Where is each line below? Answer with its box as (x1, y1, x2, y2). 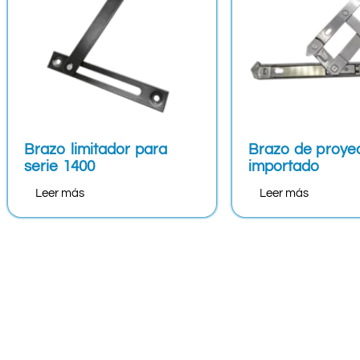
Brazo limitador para (24, 141, 168, 157)
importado (247, 157, 320, 174)
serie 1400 (24, 157, 95, 174)
